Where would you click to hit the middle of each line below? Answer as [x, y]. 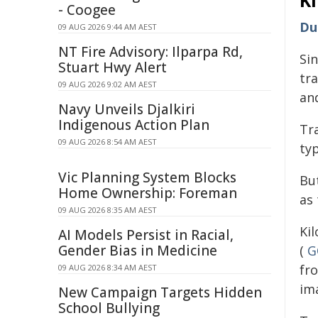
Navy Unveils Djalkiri [127, 109]
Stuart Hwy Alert [113, 67]
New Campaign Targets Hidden [160, 292]
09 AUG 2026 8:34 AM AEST [108, 267]
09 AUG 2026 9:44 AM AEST [108, 27]
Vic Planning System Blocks [147, 177]
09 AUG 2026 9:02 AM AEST [108, 84]
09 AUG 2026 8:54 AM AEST [108, 142]
